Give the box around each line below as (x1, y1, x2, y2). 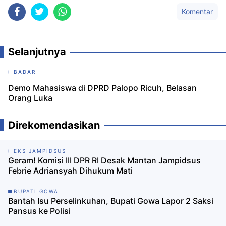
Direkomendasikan (8, 119, 100, 132)
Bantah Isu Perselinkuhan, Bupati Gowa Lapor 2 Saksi (8, 196, 213, 206)
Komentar (182, 7, 213, 16)
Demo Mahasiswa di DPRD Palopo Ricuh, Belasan (8, 83, 197, 93)
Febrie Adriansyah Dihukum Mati (8, 165, 133, 176)
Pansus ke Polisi (8, 206, 71, 216)
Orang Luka (8, 93, 52, 103)
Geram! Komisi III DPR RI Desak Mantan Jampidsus (8, 155, 201, 166)
